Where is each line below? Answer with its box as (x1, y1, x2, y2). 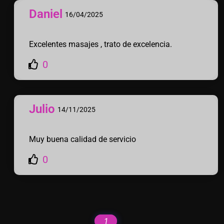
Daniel (29, 7, 62, 21)
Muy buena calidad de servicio (29, 134, 136, 144)
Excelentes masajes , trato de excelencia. (29, 39, 172, 49)
